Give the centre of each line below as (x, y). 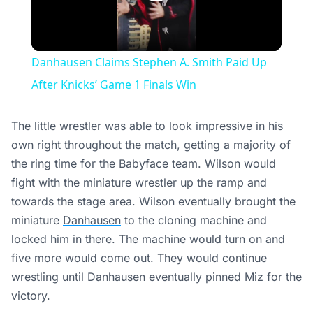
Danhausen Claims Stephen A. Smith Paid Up (149, 63)
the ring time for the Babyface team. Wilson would (144, 164)
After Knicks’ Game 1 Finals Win (114, 85)
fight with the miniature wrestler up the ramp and (139, 183)
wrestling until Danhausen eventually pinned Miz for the (156, 277)
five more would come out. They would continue (139, 258)
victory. (31, 296)
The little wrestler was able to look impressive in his (147, 126)
